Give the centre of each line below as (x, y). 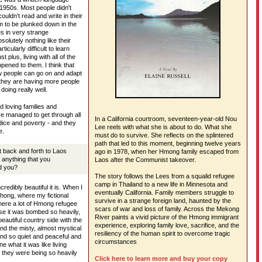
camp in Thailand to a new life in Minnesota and (161, 184)
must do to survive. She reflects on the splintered (164, 135)
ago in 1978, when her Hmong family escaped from (167, 151)
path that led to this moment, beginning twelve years (168, 143)
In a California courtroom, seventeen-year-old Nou (166, 119)
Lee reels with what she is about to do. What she (163, 127)
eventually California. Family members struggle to (164, 192)
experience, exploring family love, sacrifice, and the (167, 225)
